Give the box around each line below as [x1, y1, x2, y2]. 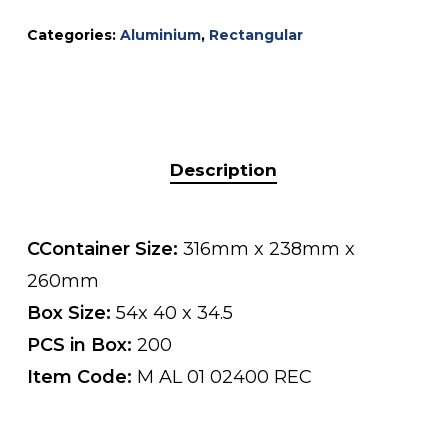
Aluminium [119, 25, 201, 44]
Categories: [26, 25, 120, 44]
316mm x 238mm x [182, 237, 355, 260]
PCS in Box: [26, 333, 137, 356]
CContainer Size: [26, 237, 183, 260]
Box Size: [26, 301, 116, 324]
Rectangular [208, 25, 303, 44]
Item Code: [26, 365, 137, 388]
